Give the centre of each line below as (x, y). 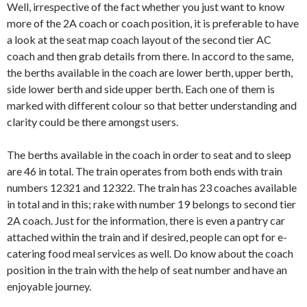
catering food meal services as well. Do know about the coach (150, 254)
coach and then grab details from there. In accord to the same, (150, 56)
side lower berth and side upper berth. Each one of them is (141, 89)
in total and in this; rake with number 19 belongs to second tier (151, 204)
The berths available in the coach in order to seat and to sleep (149, 155)
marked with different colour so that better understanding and (152, 106)
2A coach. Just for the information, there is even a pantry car (146, 221)
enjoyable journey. (49, 286)
